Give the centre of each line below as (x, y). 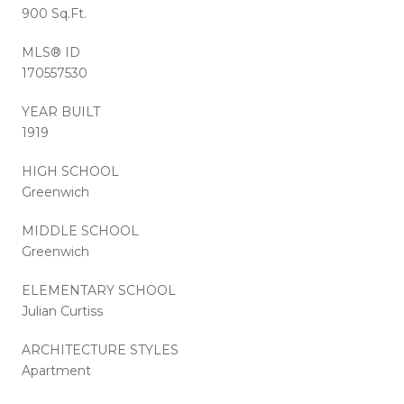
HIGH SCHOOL (70, 171)
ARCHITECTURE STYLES (100, 349)
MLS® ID (51, 52)
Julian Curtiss (62, 311)
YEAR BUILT (61, 111)
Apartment (56, 370)
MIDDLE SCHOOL (80, 230)
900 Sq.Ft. (54, 13)
